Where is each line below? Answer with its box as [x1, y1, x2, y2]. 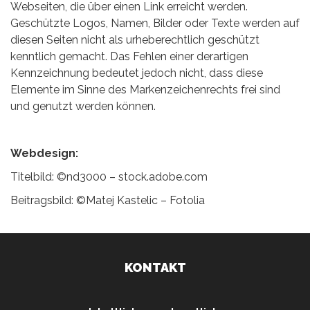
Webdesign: [10, 147, 78, 160]
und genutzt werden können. [10, 100, 156, 113]
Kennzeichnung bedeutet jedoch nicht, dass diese [10, 66, 263, 80]
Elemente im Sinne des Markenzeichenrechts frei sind [10, 83, 280, 96]
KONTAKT [124, 260, 186, 275]
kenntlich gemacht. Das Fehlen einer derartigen [10, 50, 248, 63]
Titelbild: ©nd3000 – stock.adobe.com [10, 170, 208, 183]
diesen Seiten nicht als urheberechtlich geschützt [10, 33, 259, 46]
